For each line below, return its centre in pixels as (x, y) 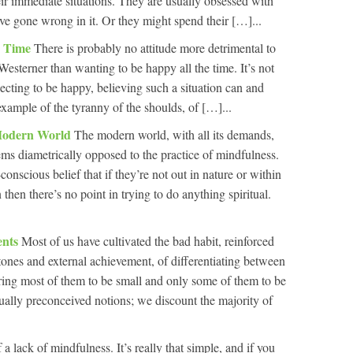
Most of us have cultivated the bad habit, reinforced (148, 241)
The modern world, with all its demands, (174, 134)
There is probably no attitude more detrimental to (155, 48)
